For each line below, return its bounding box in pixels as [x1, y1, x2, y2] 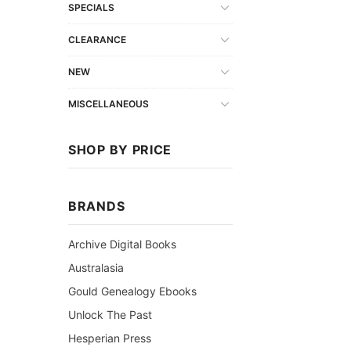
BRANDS [68, 197, 125, 214]
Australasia [68, 260, 124, 274]
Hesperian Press [68, 331, 151, 345]
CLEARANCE [68, 33, 126, 45]
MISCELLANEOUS [68, 97, 149, 110]
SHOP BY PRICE [68, 141, 172, 157]
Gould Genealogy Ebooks [68, 284, 197, 298]
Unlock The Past [68, 307, 152, 321]
